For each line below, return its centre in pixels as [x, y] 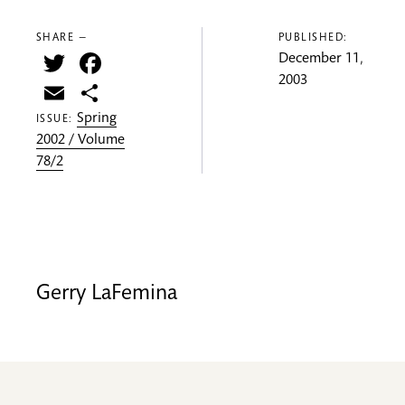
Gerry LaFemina [107, 295]
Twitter [110, 63]
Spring [97, 120]
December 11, [320, 60]
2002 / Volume [80, 141]
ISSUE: [57, 120]
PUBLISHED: [313, 38]
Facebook [163, 63]
